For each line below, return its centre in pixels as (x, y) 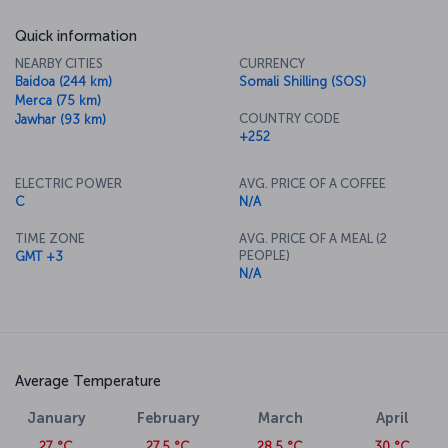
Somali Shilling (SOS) (302, 81)
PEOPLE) (264, 255)
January (56, 417)
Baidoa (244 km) (63, 81)
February (168, 417)
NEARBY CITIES (59, 63)
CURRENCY (272, 63)
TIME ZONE (50, 238)
